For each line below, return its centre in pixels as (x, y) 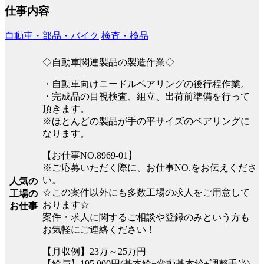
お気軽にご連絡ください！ (99, 229)
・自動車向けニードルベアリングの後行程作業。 (146, 84)
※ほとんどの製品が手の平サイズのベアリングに (146, 121)
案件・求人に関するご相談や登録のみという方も (146, 217)
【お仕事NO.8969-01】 (90, 155)
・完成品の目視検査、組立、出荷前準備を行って (146, 96)
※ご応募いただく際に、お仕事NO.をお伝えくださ (150, 167)
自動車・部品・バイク (52, 35)
